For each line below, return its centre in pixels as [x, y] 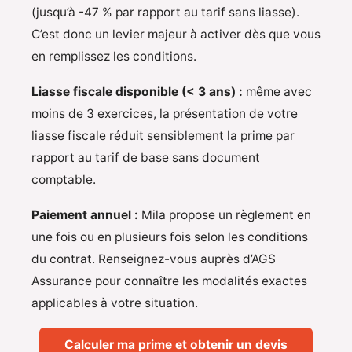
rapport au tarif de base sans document [146, 158]
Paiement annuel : [85, 215]
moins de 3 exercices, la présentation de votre [165, 114]
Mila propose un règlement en [225, 215]
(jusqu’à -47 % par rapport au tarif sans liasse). [165, 13]
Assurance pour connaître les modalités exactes [169, 281]
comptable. [64, 180]
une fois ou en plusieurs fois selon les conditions [170, 237]
